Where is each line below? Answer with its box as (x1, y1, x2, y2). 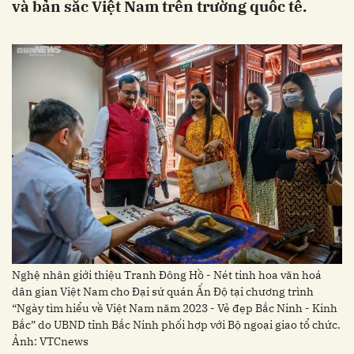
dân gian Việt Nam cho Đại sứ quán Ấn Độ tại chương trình (12, 284, 314, 299)
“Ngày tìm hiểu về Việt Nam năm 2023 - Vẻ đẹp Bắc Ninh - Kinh (12, 300, 337, 315)
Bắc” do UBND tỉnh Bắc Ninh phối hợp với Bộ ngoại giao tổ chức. (12, 317, 341, 332)
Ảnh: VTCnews (12, 333, 88, 348)
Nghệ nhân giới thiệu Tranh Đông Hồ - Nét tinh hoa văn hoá (12, 267, 322, 282)
